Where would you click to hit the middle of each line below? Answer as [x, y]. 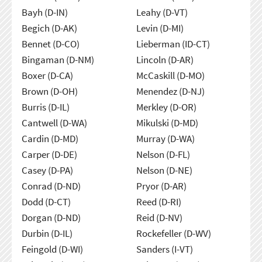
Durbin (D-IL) [47, 233]
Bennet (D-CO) [50, 44]
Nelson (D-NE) [164, 170]
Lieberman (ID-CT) [173, 44]
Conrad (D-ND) [51, 186]
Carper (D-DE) [49, 154]
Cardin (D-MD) [50, 138]
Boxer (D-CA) [47, 75]
